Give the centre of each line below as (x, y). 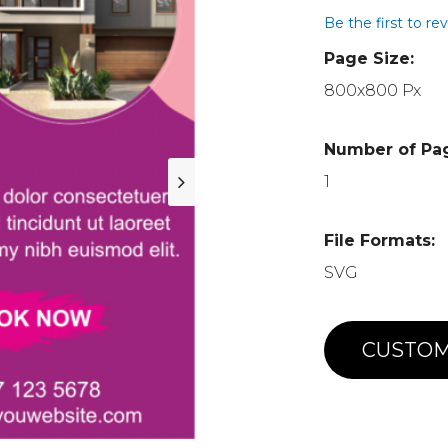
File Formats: (380, 240)
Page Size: (369, 58)
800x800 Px (373, 90)
